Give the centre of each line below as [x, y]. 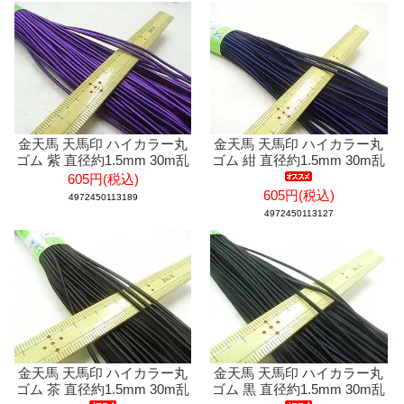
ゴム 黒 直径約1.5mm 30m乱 [299, 389]
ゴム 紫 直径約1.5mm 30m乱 [103, 161]
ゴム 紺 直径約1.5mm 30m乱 [299, 161]
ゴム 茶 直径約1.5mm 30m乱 [103, 389]
